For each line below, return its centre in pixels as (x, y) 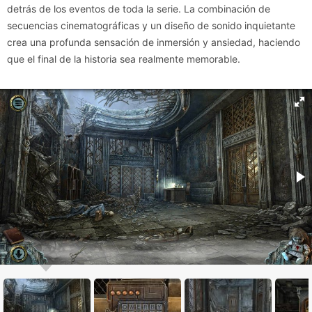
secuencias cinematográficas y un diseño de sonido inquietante (151, 25)
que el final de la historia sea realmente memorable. (124, 59)
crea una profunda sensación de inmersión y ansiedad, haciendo (154, 42)
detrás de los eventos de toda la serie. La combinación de (139, 9)
